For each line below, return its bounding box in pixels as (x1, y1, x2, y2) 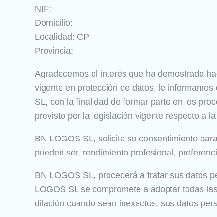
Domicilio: (35, 18, 73, 28)
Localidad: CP (35, 32, 89, 42)
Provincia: (35, 46, 73, 56)
